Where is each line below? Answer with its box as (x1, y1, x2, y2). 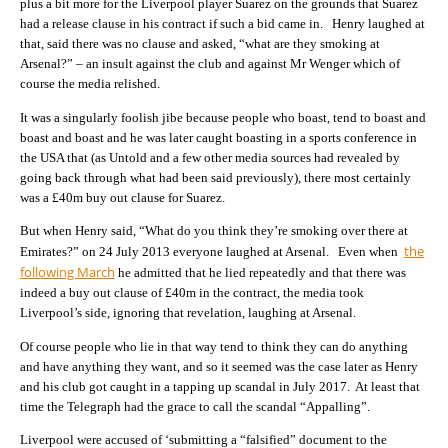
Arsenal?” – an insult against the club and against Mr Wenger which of (20, 56, 400, 72)
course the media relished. (20, 76, 160, 92)
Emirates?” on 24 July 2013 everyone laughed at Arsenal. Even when (20, 244, 404, 260)
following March (20, 263, 115, 282)
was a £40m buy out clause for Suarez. (20, 189, 225, 205)
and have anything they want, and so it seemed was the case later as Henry (20, 358, 418, 374)
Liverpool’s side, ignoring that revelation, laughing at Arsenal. (20, 305, 356, 321)
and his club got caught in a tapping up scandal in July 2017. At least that (20, 378, 420, 394)
